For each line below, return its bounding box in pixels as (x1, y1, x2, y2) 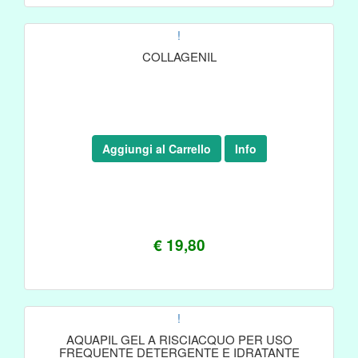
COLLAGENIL (141, 48, 217, 65)
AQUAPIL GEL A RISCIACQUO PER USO (66, 331, 292, 348)
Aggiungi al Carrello (101, 141, 211, 157)
